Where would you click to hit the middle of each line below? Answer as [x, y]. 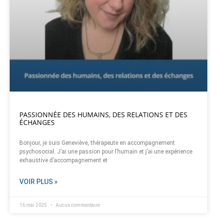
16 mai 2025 [34, 205]
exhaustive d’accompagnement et [63, 161]
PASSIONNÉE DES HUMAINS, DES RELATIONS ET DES [103, 115]
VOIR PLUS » [39, 182]
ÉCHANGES [37, 123]
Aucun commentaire [77, 205]
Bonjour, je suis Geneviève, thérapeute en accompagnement [97, 143]
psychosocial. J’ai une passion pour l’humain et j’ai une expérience [106, 152]
